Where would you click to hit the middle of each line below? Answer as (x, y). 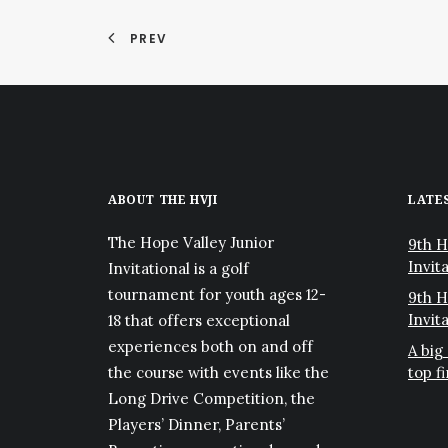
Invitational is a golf (178, 268)
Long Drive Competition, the (211, 398)
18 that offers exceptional (199, 320)
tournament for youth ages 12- (217, 294)
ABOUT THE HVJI (163, 200)
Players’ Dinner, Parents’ (196, 424)
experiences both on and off (210, 346)
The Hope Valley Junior (191, 242)
